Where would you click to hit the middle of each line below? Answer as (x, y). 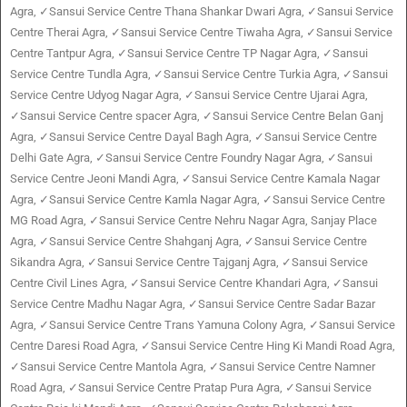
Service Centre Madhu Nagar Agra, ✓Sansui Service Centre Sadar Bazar (193, 304)
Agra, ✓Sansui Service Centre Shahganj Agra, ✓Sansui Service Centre (189, 242)
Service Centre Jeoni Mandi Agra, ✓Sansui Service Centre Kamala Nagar (195, 179)
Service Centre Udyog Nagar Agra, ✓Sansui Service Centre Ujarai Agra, (189, 95)
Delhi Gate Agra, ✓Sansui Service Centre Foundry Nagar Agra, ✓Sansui (191, 158)
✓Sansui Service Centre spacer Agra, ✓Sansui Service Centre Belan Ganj (197, 116)
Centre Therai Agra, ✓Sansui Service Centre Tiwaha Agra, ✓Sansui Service (201, 33)
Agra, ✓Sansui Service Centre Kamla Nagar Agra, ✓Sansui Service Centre (198, 200)
